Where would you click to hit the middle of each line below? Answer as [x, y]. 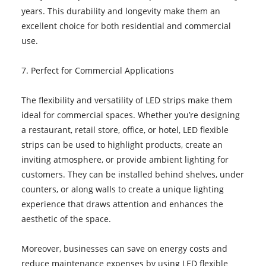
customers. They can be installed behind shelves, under [132, 174]
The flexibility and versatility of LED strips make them [126, 100]
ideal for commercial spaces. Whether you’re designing [130, 115]
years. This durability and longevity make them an [121, 11]
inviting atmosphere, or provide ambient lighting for [125, 159]
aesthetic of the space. [66, 218]
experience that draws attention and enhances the [122, 204]
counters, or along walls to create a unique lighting [122, 189]
